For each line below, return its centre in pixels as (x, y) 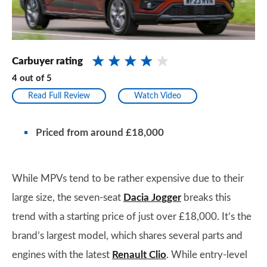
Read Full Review (59, 96)
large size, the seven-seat (68, 198)
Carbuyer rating (47, 61)
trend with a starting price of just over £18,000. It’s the (132, 217)
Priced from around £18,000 (100, 133)
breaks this (206, 198)
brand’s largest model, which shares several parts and (127, 236)
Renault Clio (139, 255)
